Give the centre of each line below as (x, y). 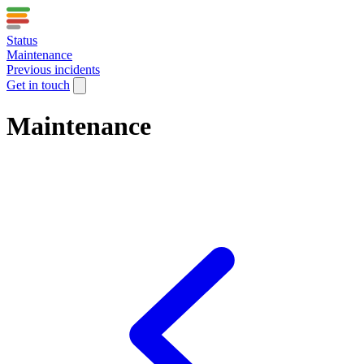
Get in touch (38, 85)
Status (22, 40)
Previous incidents (53, 69)
